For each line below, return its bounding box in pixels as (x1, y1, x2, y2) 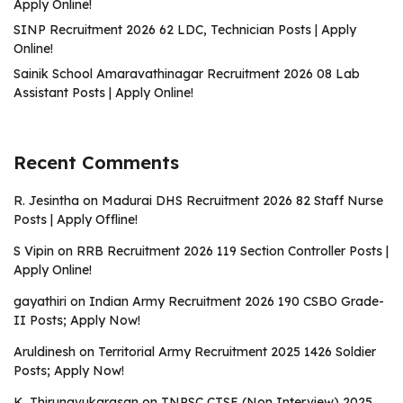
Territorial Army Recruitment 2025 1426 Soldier (98, 344, 376, 360)
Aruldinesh (13, 344, 76, 360)
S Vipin (13, 243, 54, 259)
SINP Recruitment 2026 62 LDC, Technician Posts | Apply (13, 22, 356, 38)
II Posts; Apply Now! (13, 312, 148, 328)
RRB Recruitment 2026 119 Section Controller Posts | (76, 243, 389, 259)
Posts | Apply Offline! (13, 211, 138, 228)
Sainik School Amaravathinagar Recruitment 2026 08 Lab (13, 66, 360, 82)
